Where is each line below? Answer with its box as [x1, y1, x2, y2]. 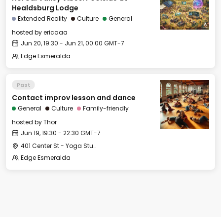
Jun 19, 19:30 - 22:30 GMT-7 [21, 129, 101, 137]
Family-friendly [83, 104, 129, 112]
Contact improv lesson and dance [12, 93, 136, 103]
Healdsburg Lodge [12, 3, 78, 13]
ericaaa [43, 28, 68, 37]
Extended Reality [18, 14, 67, 23]
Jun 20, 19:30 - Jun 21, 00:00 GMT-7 [21, 39, 124, 47]
